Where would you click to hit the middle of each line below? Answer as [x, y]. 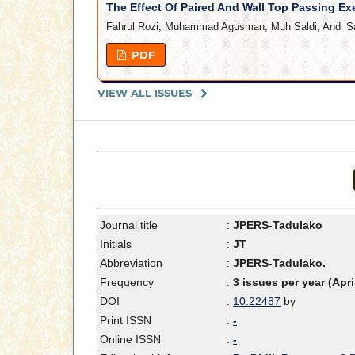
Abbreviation [131, 263]
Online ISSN [130, 340]
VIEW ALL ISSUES [145, 93]
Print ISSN [126, 321]
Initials [116, 244]
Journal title [129, 225]
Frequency [127, 282]
